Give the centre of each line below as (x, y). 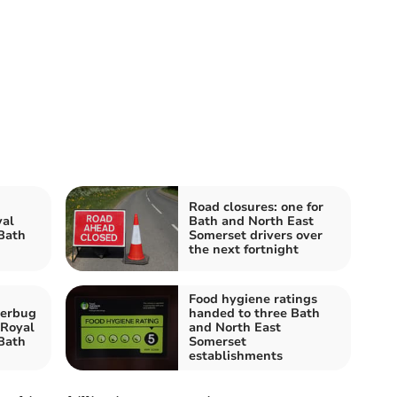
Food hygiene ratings (253, 299)
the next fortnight (244, 249)
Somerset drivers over (256, 235)
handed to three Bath (254, 313)
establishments (236, 355)
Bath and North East (251, 221)
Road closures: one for (256, 206)
